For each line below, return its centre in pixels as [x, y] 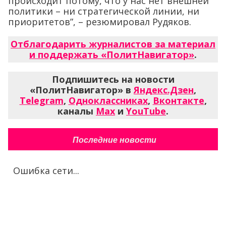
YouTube [146, 111]
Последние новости [114, 140]
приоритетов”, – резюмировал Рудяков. [100, 21]
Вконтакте [178, 100]
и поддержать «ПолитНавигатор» [112, 54]
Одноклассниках [108, 100]
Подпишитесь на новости [113, 79]
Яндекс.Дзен [164, 90]
